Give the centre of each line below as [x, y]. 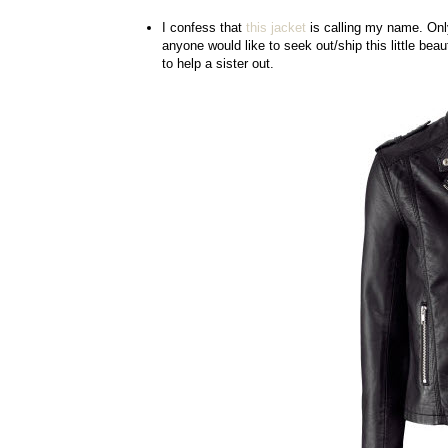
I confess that [204, 27]
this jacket [276, 27]
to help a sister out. [220, 63]
